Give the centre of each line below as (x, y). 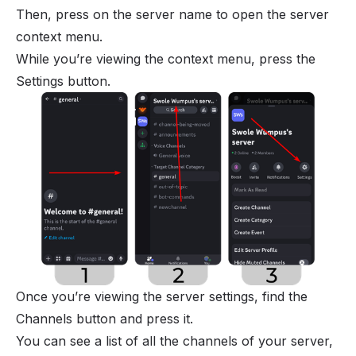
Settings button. (63, 81)
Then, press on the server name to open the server (172, 14)
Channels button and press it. (104, 318)
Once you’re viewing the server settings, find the (162, 296)
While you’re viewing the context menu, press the (166, 58)
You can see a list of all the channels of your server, (174, 341)
